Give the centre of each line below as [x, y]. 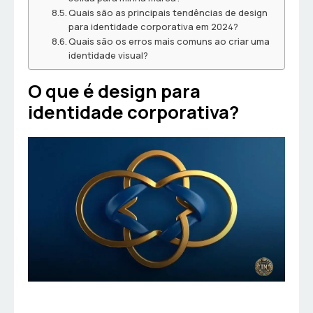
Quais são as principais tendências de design [168, 13]
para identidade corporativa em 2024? [154, 27]
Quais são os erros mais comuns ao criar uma [169, 42]
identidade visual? [109, 56]
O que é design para [114, 92]
